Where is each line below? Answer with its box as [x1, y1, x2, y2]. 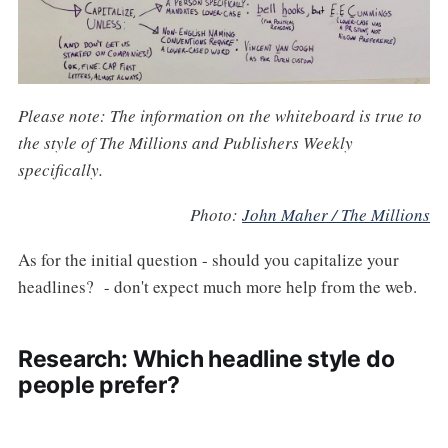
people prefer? [17, 370, 180, 399]
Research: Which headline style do [17, 344, 395, 373]
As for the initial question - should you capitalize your [17, 247, 399, 271]
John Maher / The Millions [242, 202, 431, 226]
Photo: [190, 202, 243, 226]
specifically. [17, 157, 103, 181]
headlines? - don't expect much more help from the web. [17, 274, 417, 298]
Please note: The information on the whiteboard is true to [17, 103, 422, 127]
